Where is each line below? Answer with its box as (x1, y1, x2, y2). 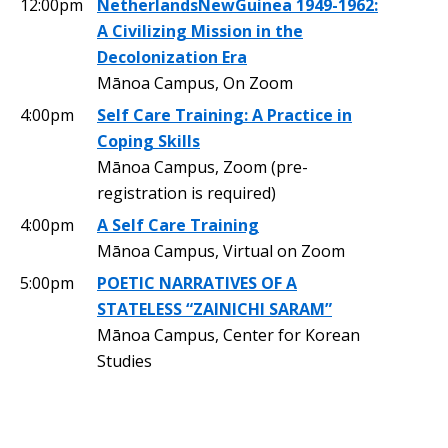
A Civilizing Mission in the (97, 19, 303, 42)
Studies (97, 349, 152, 372)
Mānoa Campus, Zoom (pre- (97, 155, 308, 178)
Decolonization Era (97, 45, 247, 68)
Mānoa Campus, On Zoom (97, 71, 293, 94)
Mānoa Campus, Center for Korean (97, 323, 360, 346)
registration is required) (97, 181, 276, 204)
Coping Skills (97, 129, 200, 152)
